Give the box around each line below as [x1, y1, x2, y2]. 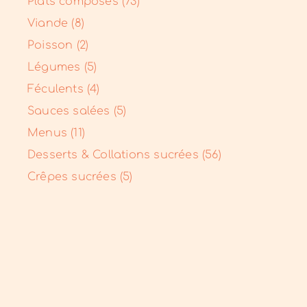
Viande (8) [27, 17, 84, 30]
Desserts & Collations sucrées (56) [27, 149, 221, 162]
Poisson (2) [27, 39, 89, 52]
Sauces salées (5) [27, 105, 127, 118]
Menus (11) [27, 127, 85, 140]
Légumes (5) [27, 61, 97, 74]
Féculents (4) [27, 83, 100, 96]
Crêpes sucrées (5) [27, 171, 133, 184]
